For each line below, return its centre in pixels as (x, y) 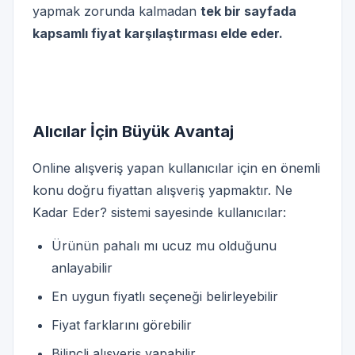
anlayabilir (82, 267)
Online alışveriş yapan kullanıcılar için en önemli (176, 168)
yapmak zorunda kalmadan (116, 11)
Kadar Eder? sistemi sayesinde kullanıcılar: (159, 212)
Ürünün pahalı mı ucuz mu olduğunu (164, 245)
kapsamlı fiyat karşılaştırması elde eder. (158, 33)
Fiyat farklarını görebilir (122, 324)
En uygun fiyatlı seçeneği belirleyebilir (165, 296)
